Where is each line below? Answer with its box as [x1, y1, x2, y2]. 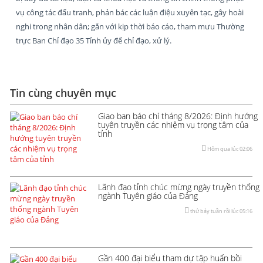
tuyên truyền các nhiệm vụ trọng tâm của [98, 119, 248, 130]
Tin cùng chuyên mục [10, 85, 116, 100]
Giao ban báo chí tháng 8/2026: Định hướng [98, 110, 258, 122]
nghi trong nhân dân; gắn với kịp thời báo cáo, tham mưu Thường [16, 21, 244, 32]
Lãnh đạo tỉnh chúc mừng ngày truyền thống [98, 181, 259, 193]
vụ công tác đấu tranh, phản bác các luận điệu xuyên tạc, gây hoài [16, 6, 244, 18]
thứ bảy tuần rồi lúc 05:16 [189, 207, 252, 215]
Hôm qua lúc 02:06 [206, 144, 252, 153]
